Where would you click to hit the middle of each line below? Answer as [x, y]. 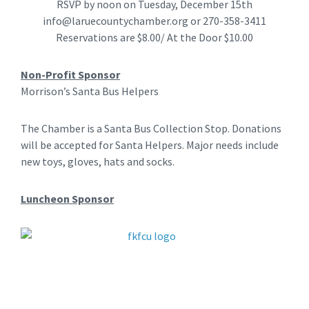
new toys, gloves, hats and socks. [98, 161]
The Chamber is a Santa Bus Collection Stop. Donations [151, 128]
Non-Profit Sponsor [70, 74]
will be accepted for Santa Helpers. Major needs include [150, 144]
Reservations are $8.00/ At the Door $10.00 [154, 37]
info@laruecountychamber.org [116, 20]
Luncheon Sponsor [67, 198]
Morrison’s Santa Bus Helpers [90, 91]
